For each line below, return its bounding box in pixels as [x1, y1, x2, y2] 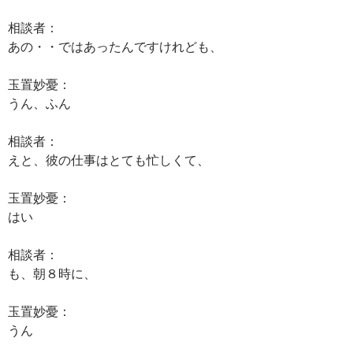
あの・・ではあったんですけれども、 [8, 39, 222, 54]
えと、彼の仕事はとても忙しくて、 [8, 152, 210, 167]
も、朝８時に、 [8, 266, 96, 281]
